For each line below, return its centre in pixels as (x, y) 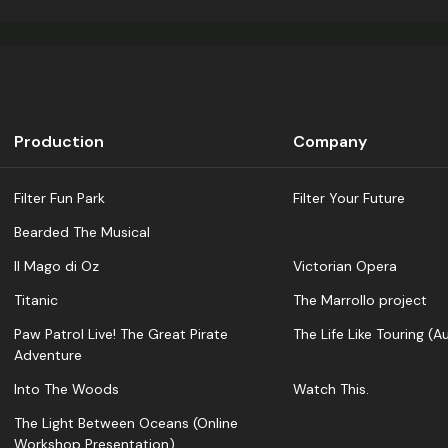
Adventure (48, 355)
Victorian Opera (345, 266)
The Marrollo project (360, 300)
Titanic (36, 300)
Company (330, 142)
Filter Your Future (349, 198)
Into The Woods (66, 389)
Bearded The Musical (82, 232)
